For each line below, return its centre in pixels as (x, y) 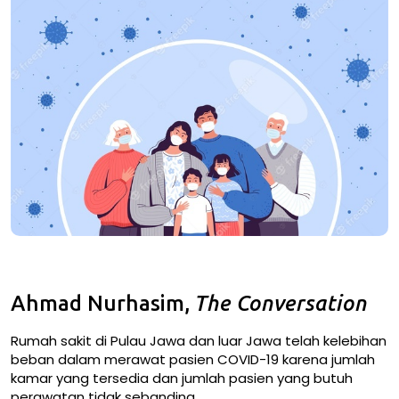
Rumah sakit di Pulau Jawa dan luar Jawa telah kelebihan (199, 340)
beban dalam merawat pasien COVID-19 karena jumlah (193, 359)
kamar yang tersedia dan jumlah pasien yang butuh (182, 378)
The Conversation (281, 303)
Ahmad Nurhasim (98, 303)
